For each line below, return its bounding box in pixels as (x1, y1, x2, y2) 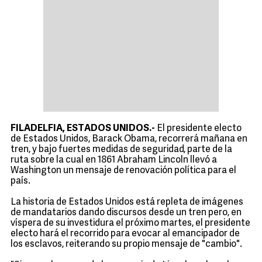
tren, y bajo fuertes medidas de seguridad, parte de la (11, 145, 232, 154)
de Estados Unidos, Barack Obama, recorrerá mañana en (11, 135, 247, 144)
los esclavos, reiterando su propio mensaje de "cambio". (11, 240, 242, 249)
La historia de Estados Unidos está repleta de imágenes (11, 198, 243, 207)
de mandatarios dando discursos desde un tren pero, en (11, 208, 242, 218)
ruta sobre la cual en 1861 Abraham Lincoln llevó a (11, 156, 217, 165)
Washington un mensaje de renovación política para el (11, 166, 236, 175)
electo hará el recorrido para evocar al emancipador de (11, 229, 240, 239)
